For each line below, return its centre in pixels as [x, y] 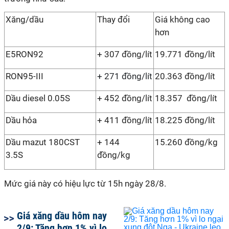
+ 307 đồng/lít [125, 54]
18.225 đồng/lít [187, 120]
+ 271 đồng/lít [125, 76]
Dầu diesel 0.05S [38, 98]
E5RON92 [25, 54]
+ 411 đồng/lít [125, 120]
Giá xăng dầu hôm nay [62, 216]
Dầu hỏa [21, 120]
